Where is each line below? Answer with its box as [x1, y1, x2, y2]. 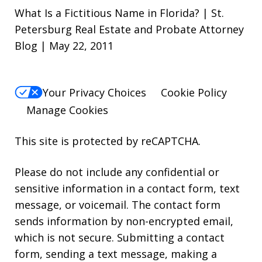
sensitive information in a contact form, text [15, 181, 240, 196]
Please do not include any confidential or [15, 165, 219, 180]
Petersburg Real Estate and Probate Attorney [15, 22, 244, 36]
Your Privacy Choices [43, 85, 146, 100]
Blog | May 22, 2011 [15, 38, 113, 53]
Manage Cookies [26, 103, 108, 118]
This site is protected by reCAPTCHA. [15, 134, 201, 149]
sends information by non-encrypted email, [15, 214, 233, 229]
